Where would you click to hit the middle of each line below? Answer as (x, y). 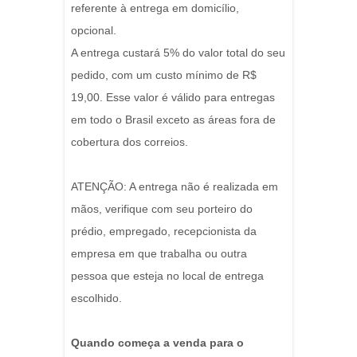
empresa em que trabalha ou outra (159, 254)
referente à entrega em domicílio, (155, 8)
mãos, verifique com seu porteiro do (162, 209)
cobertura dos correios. (129, 142)
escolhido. (96, 298)
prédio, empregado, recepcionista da (164, 231)
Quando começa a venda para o (157, 343)
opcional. (94, 31)
